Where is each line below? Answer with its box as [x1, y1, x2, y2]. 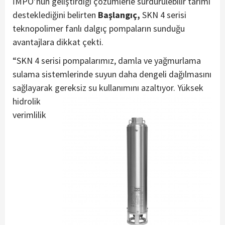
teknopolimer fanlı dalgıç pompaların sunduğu [13, 22, 185, 34]
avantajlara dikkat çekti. [13, 36, 103, 48]
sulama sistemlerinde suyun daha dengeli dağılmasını [13, 68, 211, 80]
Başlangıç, [98, 9, 140, 21]
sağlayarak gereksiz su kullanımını [13, 81, 139, 93]
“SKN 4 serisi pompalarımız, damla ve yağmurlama [13, 54, 201, 66]
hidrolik [13, 95, 41, 107]
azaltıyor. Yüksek [139, 81, 203, 93]
